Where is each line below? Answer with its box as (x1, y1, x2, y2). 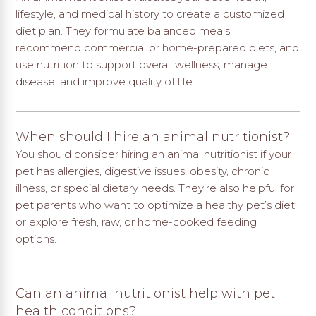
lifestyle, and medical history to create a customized (16, 7, 285, 21)
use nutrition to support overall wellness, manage (16, 58, 268, 72)
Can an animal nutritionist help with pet (16, 286, 276, 302)
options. (16, 231, 57, 245)
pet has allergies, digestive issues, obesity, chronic (16, 164, 270, 178)
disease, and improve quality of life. (16, 75, 195, 89)
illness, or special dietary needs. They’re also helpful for (16, 181, 295, 195)
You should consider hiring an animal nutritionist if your (16, 147, 292, 161)
